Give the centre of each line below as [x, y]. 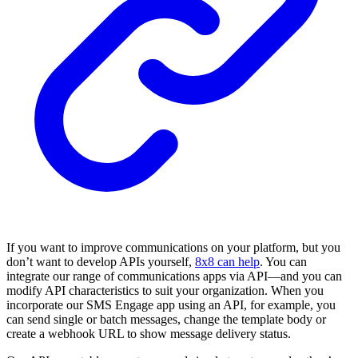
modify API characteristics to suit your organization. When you [165, 291]
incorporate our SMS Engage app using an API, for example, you [171, 305]
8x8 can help [227, 262]
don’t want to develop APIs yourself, [101, 262]
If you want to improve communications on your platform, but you [173, 248]
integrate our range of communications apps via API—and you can [174, 276]
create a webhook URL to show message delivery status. [149, 334]
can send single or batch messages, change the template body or [166, 320]
